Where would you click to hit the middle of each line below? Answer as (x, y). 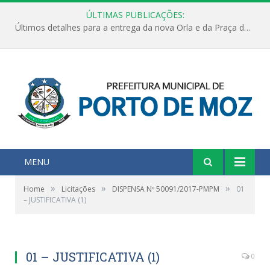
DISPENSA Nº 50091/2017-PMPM (166, 189)
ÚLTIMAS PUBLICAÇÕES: (135, 15)
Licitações (78, 189)
